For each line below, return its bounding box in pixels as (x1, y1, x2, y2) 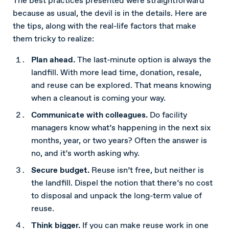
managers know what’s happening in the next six (31, 122, 211, 133)
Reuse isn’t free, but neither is (89, 165, 204, 176)
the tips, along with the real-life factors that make (13, 20, 196, 32)
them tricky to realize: (13, 33, 94, 44)
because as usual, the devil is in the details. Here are (13, 8, 207, 19)
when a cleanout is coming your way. (31, 93, 166, 104)
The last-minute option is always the (77, 54, 211, 65)
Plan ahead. (31, 54, 77, 65)
